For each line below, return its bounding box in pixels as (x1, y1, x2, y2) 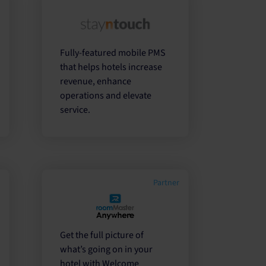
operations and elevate (60, 89, 152, 103)
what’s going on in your (60, 242, 153, 256)
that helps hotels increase (60, 61, 163, 74)
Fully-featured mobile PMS (60, 46, 166, 60)
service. (60, 103, 91, 117)
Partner (151, 177, 179, 189)
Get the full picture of (60, 228, 144, 242)
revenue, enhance (60, 75, 132, 88)
